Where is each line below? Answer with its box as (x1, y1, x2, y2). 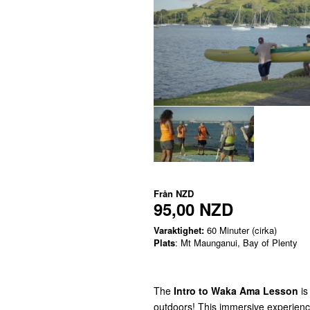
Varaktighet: (154, 224, 204, 237)
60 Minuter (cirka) (204, 224, 277, 237)
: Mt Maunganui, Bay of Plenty (175, 236, 298, 249)
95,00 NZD (154, 197, 233, 221)
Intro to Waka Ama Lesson (174, 284, 301, 298)
